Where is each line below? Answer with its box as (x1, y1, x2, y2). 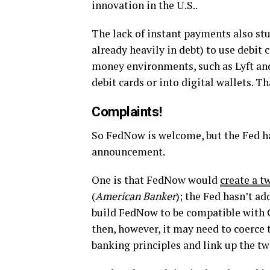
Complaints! (92, 103, 162, 119)
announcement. (92, 144, 165, 159)
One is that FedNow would (92, 172, 220, 187)
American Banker (95, 189, 176, 203)
